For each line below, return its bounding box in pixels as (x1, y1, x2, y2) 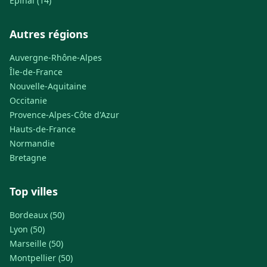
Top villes (10, 184, 58, 199)
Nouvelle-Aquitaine (10, 80, 86, 92)
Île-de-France (10, 66, 63, 78)
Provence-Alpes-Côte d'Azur (10, 109, 119, 121)
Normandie (10, 138, 55, 150)
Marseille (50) (10, 238, 63, 250)
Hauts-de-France (10, 123, 76, 135)
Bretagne (10, 152, 46, 164)
